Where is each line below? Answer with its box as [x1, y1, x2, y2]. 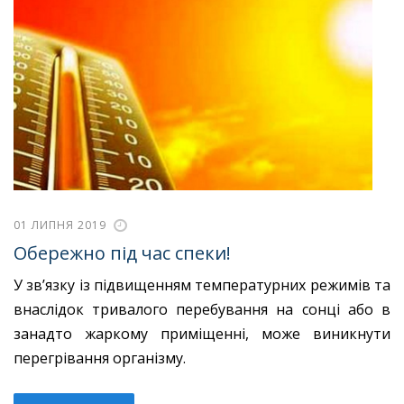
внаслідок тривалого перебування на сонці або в [14, 299, 390, 320]
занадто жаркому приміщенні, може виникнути [14, 324, 390, 344]
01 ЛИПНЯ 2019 [14, 216, 106, 233]
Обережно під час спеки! [14, 241, 231, 265]
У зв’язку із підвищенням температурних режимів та [14, 275, 390, 296]
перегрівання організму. [14, 348, 186, 369]
